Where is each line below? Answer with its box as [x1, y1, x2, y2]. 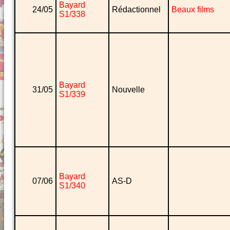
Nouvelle [112, 85, 145, 94]
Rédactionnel [112, 5, 161, 14]
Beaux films [171, 5, 214, 14]
